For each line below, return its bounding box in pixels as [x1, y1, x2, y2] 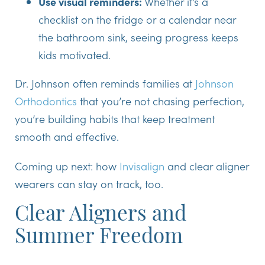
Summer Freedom [15, 228, 183, 249]
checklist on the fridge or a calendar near [38, 12, 236, 27]
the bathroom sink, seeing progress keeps [38, 30, 238, 45]
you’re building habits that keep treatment [15, 111, 215, 127]
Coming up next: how [15, 159, 119, 174]
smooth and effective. [15, 129, 122, 144]
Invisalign [119, 159, 164, 174]
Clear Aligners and [15, 205, 186, 227]
